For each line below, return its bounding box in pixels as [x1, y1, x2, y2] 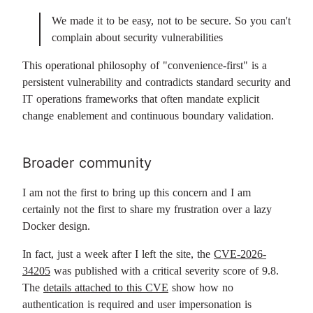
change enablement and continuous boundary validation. [22, 110, 274, 122]
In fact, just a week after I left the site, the [22, 248, 214, 260]
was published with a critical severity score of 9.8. [50, 265, 279, 277]
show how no [168, 282, 233, 293]
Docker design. [22, 220, 90, 232]
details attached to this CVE [43, 282, 168, 293]
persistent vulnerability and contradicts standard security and [22, 76, 291, 88]
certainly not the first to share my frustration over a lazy [22, 203, 272, 215]
